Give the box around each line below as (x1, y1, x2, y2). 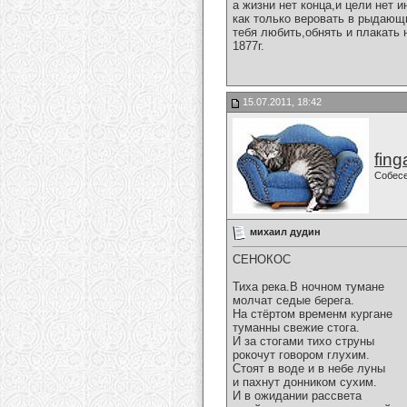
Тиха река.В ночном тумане (233, 280, 384, 294)
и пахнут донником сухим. (233, 375, 377, 390)
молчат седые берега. (233, 293, 354, 308)
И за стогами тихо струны (233, 334, 374, 349)
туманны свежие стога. (233, 321, 360, 335)
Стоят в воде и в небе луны (233, 362, 385, 376)
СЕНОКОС (233, 253, 291, 267)
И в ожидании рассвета (233, 389, 362, 403)
